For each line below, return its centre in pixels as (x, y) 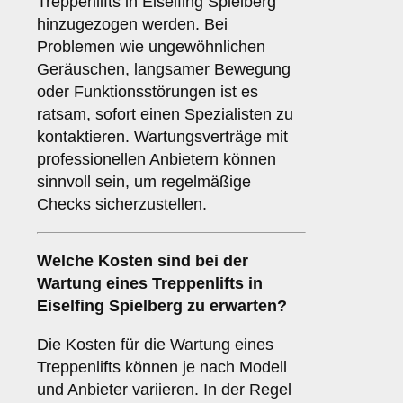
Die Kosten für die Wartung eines (155, 345)
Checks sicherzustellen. (122, 205)
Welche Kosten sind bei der (143, 261)
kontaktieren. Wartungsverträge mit (162, 137)
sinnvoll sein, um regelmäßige (144, 182)
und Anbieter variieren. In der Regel (164, 390)
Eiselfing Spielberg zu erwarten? (162, 306)
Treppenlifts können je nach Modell (162, 367)
